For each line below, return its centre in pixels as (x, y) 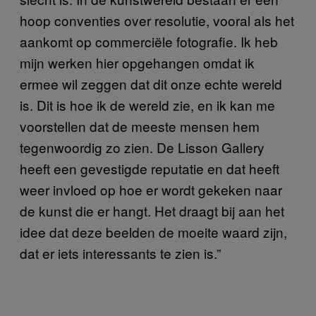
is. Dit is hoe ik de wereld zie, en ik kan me (147, 105)
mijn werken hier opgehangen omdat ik (137, 62)
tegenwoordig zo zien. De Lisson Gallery (142, 147)
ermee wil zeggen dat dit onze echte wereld (151, 84)
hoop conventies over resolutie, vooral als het (157, 20)
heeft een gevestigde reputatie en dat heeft (150, 168)
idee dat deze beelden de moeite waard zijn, (153, 232)
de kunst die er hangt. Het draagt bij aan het (152, 211)
